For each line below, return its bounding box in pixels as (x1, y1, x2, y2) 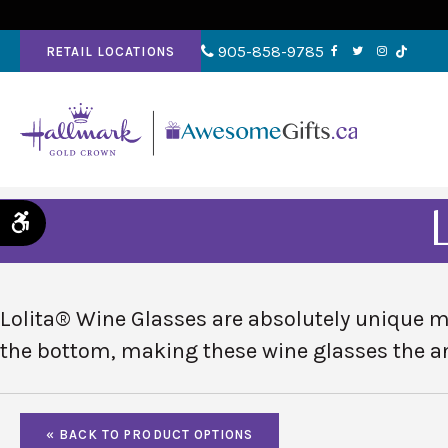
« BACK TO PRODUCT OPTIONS (46, 426, 253, 442)
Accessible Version (34, 211, 168, 230)
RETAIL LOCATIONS (46, 43, 175, 59)
